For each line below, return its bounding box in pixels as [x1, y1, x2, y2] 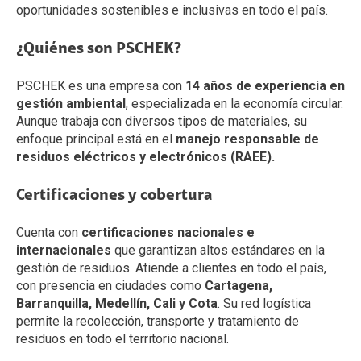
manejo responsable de [176, 131, 319, 147]
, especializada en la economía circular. [126, 95, 343, 111]
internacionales [16, 242, 111, 258]
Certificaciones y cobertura [16, 186, 213, 203]
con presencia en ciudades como [16, 277, 205, 293]
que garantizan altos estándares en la [111, 242, 325, 258]
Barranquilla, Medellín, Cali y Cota [16, 295, 218, 311]
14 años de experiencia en [185, 77, 345, 93]
